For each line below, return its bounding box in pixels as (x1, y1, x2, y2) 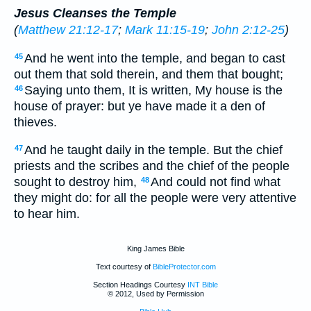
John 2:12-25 (212, 23, 285, 37)
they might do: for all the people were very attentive (14, 191, 296, 205)
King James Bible (126, 244, 185, 253)
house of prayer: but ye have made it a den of (14, 99, 265, 113)
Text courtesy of (95, 262, 153, 271)
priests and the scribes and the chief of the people (14, 159, 289, 174)
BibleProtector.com (152, 262, 216, 271)
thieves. (14, 115, 57, 129)
